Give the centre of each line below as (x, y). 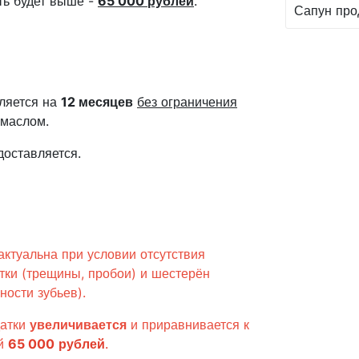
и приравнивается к (188, 325)
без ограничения (187, 102)
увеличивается (78, 325)
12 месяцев (97, 102)
